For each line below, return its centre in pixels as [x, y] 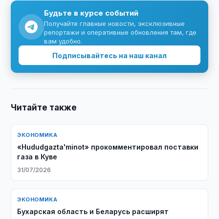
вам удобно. [63, 41]
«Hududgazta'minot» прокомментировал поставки [108, 147]
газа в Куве [37, 157]
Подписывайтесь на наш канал [109, 55]
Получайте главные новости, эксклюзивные [115, 23]
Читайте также [44, 108]
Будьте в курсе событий [91, 13]
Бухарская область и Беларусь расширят [93, 211]
